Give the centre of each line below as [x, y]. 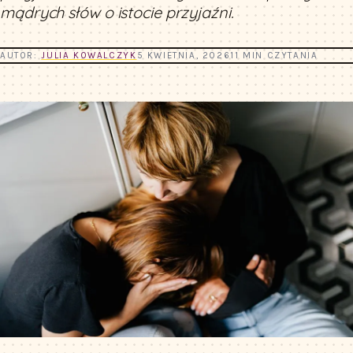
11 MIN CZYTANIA [274, 55]
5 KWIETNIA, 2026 [184, 55]
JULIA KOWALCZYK [89, 55]
